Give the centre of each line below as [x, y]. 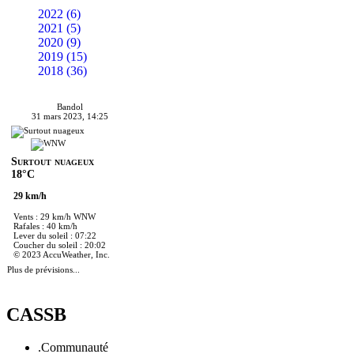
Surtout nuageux [53, 161]
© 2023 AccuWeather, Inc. [62, 254]
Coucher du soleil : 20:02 [60, 245]
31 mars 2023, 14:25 [70, 116]
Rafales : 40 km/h [45, 226]
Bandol [70, 106]
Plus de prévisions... [43, 269]
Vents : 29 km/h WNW [55, 216]
